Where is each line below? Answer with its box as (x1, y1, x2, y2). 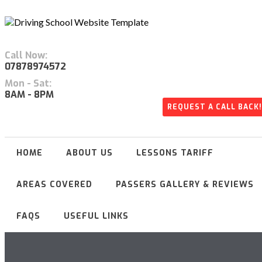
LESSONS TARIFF (136, 147, 213, 159)
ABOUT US (66, 147, 113, 159)
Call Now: (5, 49, 47, 62)
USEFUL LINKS (64, 211, 129, 222)
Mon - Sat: (5, 77, 51, 90)
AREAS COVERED (16, 179, 92, 191)
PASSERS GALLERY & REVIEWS (116, 179, 254, 191)
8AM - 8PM (5, 88, 54, 101)
